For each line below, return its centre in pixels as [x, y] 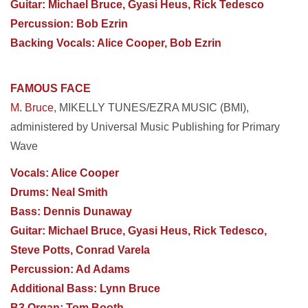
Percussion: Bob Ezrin [69, 24]
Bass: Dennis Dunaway [71, 211]
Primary [261, 127]
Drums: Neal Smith [59, 192]
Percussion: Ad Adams [70, 269]
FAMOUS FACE [51, 88]
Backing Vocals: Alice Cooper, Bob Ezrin [116, 43]
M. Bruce [32, 108]
